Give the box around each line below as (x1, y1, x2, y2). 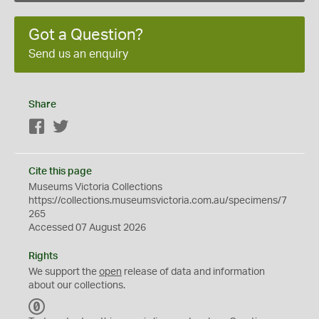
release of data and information (122, 267, 265, 277)
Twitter (69, 122, 100, 132)
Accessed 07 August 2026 (28, 223, 146, 233)
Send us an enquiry (28, 48, 128, 60)
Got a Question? (28, 27, 143, 43)
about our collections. (28, 281, 125, 291)
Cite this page (28, 167, 92, 177)
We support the (28, 267, 99, 277)
